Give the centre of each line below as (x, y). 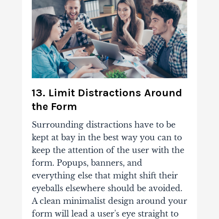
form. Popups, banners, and (87, 163)
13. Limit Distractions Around (107, 93)
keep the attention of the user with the (108, 150)
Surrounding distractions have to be (103, 124)
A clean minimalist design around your (109, 201)
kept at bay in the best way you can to (107, 137)
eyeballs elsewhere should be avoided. (107, 188)
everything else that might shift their (105, 175)
